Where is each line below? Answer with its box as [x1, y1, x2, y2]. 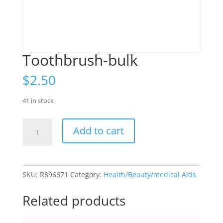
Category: [70, 170, 104, 180]
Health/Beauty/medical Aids [103, 170, 196, 180]
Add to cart [73, 124, 124, 138]
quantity [21, 142, 50, 152]
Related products [22, 192, 125, 210]
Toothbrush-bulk [22, 50, 138, 71]
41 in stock [22, 96, 54, 106]
